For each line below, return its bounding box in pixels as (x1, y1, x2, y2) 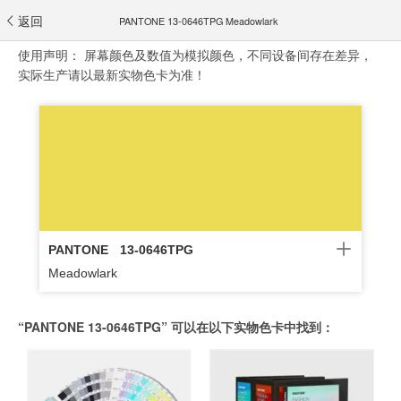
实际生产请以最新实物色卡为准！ (18, 65, 206, 83)
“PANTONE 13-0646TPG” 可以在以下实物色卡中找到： (18, 318, 334, 336)
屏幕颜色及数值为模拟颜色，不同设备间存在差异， (84, 46, 372, 64)
